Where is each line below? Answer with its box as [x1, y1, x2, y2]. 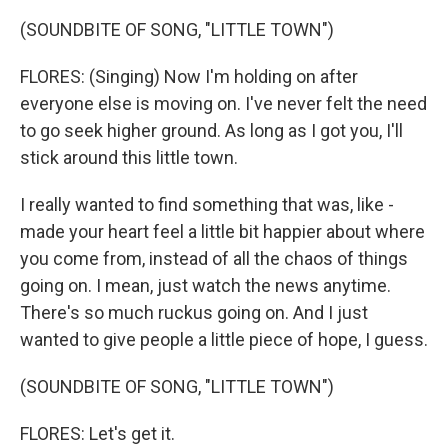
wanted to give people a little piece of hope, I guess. [20, 329, 428, 350]
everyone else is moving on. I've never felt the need [20, 93, 427, 114]
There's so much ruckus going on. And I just [20, 302, 368, 323]
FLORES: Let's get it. [20, 423, 175, 444]
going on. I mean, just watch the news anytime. [20, 275, 391, 296]
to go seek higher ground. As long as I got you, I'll [20, 120, 403, 141]
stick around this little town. [20, 147, 238, 168]
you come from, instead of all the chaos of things [20, 248, 408, 269]
